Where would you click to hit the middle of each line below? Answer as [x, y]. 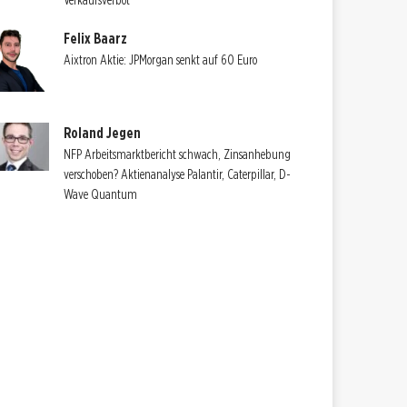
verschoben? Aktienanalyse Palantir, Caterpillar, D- [178, 175]
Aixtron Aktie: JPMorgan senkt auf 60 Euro [161, 60]
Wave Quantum [101, 195]
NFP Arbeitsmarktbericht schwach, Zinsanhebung [178, 155]
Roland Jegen [103, 134]
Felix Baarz [96, 38]
